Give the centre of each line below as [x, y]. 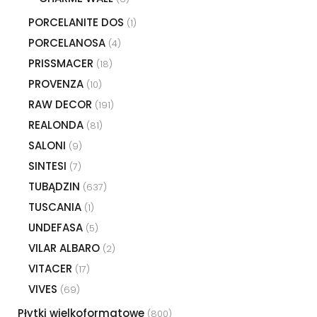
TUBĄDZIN [56, 186]
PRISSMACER [62, 63]
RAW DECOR [62, 104]
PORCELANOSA [68, 42]
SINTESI [49, 166]
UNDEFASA [57, 227]
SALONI [48, 145]
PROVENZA [57, 83]
